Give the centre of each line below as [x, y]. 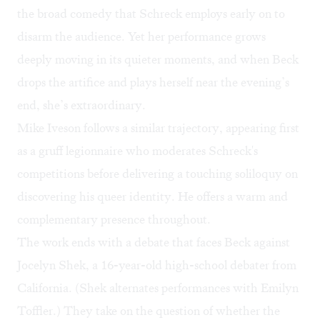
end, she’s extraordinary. [81, 105]
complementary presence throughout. [114, 220]
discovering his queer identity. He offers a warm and [152, 197]
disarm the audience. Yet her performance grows [141, 37]
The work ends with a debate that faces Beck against [154, 242]
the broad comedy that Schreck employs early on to [151, 14]
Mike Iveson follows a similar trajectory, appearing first [158, 128]
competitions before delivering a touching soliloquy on [157, 174]
